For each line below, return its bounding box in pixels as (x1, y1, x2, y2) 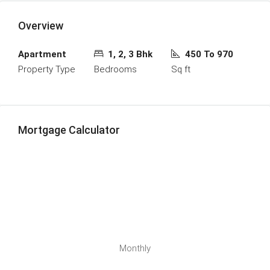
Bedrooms (94, 64, 137, 75)
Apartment (18, 49, 66, 60)
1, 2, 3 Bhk (108, 49, 152, 60)
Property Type (18, 64, 75, 75)
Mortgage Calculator (18, 124, 120, 137)
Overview (18, 19, 63, 33)
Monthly (119, 243, 151, 254)
